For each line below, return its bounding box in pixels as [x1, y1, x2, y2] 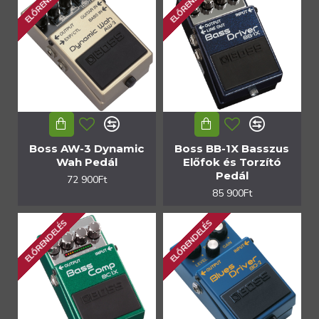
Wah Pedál [56, 155, 117, 169]
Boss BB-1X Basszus [174, 141, 290, 155]
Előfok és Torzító [182, 155, 281, 169]
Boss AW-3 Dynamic [29, 141, 145, 155]
